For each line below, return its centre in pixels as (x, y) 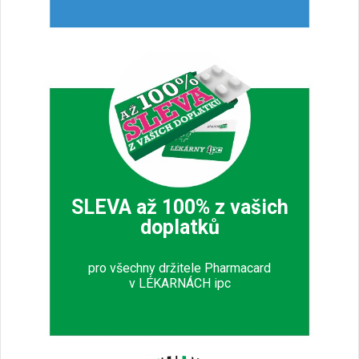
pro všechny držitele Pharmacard (179, 268)
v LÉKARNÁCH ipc (179, 284)
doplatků (179, 227)
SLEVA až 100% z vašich (179, 207)
